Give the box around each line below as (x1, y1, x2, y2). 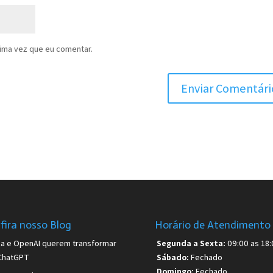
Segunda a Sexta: (156, 237, 225, 249)
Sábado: (156, 251, 189, 263)
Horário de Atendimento (154, 218, 271, 232)
